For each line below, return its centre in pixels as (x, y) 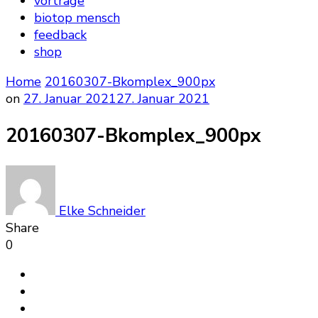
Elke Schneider (100, 210)
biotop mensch (77, 18)
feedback (60, 35)
